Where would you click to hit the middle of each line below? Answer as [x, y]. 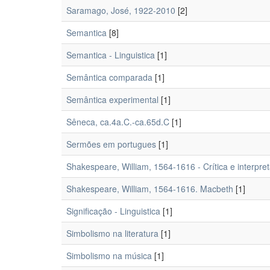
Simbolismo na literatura [112, 233]
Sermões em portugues [111, 144]
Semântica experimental [112, 99]
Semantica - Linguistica [111, 55]
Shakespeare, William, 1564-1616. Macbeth [150, 189]
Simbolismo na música [109, 256]
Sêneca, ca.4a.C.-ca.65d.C [118, 122]
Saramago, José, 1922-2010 [121, 10]
